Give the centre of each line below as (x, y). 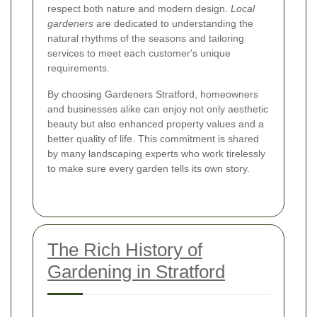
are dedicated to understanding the (173, 23)
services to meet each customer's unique (139, 53)
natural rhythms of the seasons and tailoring (146, 38)
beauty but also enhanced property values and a (156, 123)
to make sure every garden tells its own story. (149, 168)
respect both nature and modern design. (139, 8)
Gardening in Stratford (136, 271)
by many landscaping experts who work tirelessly (156, 153)
